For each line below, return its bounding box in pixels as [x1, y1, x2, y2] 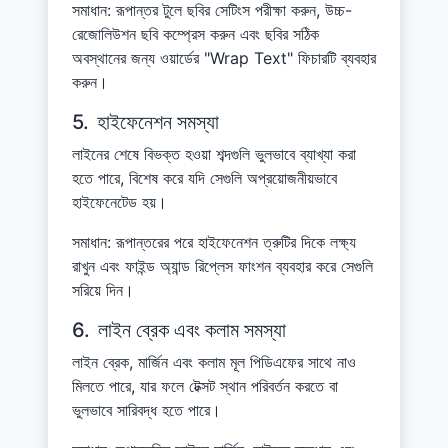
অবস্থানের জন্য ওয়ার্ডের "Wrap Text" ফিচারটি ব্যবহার [72, 47, 376, 68]
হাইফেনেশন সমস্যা [97, 109, 219, 134]
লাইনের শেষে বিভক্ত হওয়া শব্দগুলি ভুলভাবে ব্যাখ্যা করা [72, 143, 356, 164]
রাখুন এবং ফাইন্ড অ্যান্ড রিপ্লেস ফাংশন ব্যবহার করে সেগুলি [72, 255, 373, 276]
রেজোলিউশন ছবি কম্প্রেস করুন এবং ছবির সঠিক [72, 23, 319, 44]
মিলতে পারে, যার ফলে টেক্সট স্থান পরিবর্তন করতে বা [72, 375, 338, 396]
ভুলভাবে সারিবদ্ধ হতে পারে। [72, 399, 221, 420]
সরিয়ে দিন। [72, 279, 134, 300]
